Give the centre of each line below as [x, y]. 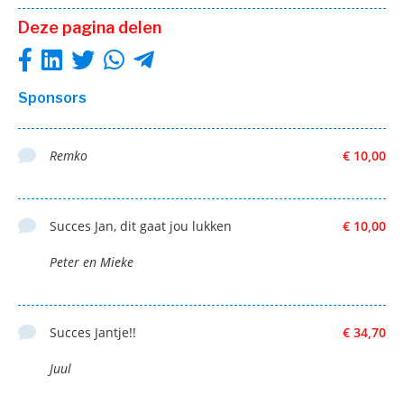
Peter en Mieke [92, 262]
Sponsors [52, 97]
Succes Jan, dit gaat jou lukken [141, 225]
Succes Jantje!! [93, 332]
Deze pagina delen [90, 27]
